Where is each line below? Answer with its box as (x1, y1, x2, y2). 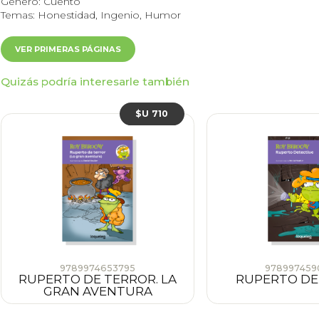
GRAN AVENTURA (43, 284, 152, 299)
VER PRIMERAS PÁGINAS (15, 43, 121, 54)
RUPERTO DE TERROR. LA (19, 272, 177, 287)
